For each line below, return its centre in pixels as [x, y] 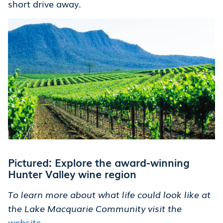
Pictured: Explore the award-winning [99, 162]
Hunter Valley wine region [72, 174]
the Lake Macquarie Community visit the [95, 208]
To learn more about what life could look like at [109, 194]
